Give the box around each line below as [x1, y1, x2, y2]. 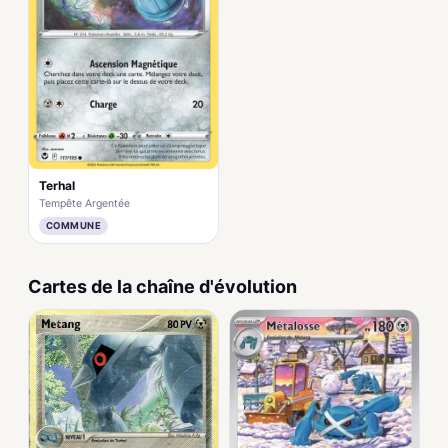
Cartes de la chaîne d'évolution [28, 276, 297, 298]
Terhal [39, 178, 75, 194]
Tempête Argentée [39, 197, 130, 211]
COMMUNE [46, 220, 102, 232]
